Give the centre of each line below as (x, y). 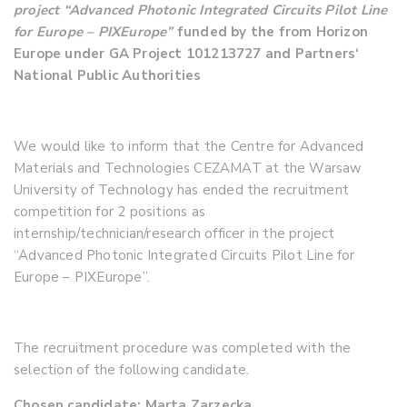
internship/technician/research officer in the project (174, 233)
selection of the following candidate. (132, 370)
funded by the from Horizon (273, 32)
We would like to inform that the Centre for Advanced (189, 146)
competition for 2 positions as (109, 212)
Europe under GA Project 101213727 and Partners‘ (187, 54)
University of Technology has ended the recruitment (182, 190)
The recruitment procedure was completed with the (183, 348)
